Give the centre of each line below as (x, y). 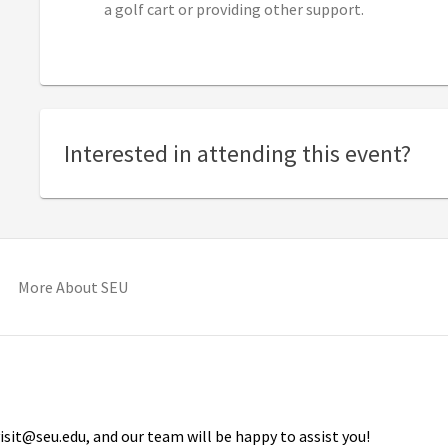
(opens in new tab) (190, 286)
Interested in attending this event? (237, 153)
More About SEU (73, 287)
